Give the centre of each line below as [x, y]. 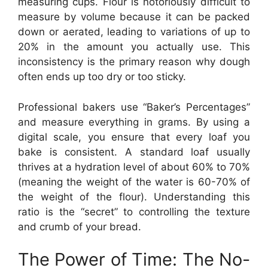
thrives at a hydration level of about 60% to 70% [134, 167]
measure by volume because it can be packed [134, 17]
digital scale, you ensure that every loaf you [134, 137]
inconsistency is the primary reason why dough [134, 62]
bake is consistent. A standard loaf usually [134, 152]
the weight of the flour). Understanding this [134, 197]
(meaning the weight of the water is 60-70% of [134, 182]
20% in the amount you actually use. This [134, 47]
